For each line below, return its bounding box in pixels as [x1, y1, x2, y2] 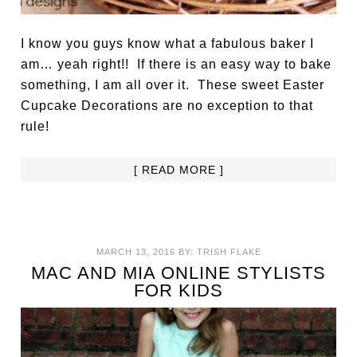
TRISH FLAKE [196, 247, 261, 257]
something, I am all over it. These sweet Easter [21, 78, 325, 92]
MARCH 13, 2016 [96, 247, 175, 257]
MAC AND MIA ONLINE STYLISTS [31, 263, 326, 284]
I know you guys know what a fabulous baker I [21, 37, 315, 51]
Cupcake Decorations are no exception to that [21, 99, 314, 113]
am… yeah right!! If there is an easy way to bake [21, 57, 332, 72]
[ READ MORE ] [133, 163, 224, 177]
